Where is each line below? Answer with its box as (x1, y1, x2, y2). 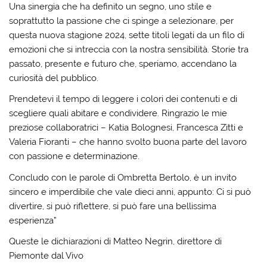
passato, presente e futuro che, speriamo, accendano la (9, 58, 237, 69)
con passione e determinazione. (9, 151, 140, 162)
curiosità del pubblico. (9, 72, 99, 83)
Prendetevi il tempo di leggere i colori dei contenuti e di (9, 94, 238, 105)
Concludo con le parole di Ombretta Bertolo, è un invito (9, 172, 237, 183)
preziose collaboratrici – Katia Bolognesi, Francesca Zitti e (9, 122, 244, 133)
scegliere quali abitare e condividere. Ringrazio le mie (9, 108, 228, 119)
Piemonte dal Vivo (9, 250, 84, 262)
